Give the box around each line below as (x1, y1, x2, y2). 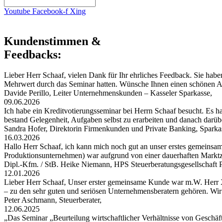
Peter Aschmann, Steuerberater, (4, 196, 104, 205)
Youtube (4, 6, 30, 15)
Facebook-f (32, 6, 68, 15)
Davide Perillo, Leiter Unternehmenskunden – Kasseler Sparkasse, (4, 89, 214, 98)
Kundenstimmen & (4, 34, 101, 48)
